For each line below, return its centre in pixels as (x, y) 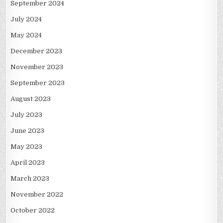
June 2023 (28, 131)
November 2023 (37, 67)
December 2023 (37, 51)
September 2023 (38, 83)
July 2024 (26, 19)
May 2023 (27, 147)
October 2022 (33, 211)
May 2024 (26, 35)
